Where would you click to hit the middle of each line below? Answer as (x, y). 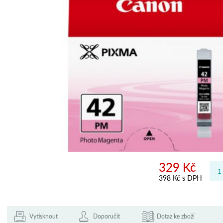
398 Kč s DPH (180, 178)
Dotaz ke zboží (176, 216)
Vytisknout (44, 216)
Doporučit (107, 216)
